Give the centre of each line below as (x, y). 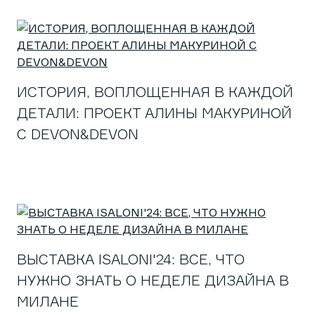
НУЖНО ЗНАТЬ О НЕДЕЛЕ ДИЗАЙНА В (153, 280)
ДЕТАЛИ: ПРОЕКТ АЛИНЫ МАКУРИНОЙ (154, 113)
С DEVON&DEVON (78, 134)
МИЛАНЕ (48, 301)
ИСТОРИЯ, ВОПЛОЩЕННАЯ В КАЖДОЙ (155, 92)
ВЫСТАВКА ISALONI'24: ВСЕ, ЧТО (131, 259)
